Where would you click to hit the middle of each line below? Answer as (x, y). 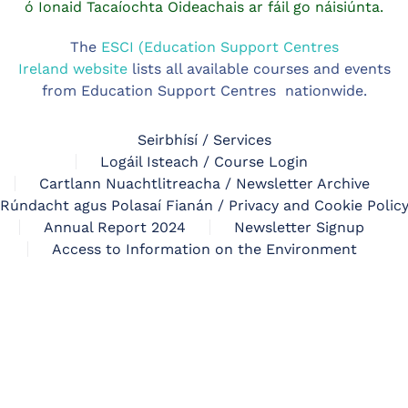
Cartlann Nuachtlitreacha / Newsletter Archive (204, 183)
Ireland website (72, 68)
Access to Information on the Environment (204, 249)
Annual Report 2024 (115, 227)
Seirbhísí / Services (204, 139)
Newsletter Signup (299, 227)
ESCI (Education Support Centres (219, 46)
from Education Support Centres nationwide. (204, 90)
